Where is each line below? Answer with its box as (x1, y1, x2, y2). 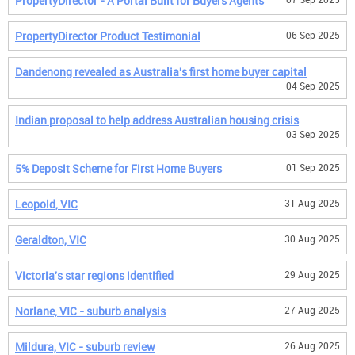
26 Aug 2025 (284, 339, 340, 352)
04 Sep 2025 (286, 79, 340, 92)
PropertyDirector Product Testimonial (15, 29, 200, 44)
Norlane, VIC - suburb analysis (15, 303, 166, 319)
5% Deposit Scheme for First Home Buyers (15, 161, 222, 176)
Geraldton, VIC (15, 232, 86, 247)
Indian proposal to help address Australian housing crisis (15, 113, 299, 128)
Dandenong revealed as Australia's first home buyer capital (15, 64, 307, 79)
